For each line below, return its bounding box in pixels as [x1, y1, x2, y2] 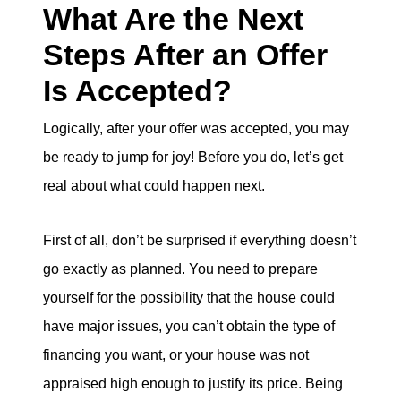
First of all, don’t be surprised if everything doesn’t [43, 232, 356, 248]
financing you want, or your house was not [43, 346, 309, 363]
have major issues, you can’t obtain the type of [43, 318, 335, 334]
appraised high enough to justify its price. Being [43, 375, 343, 391]
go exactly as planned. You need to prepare [43, 260, 318, 277]
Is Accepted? [43, 73, 232, 108]
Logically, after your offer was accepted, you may [43, 121, 349, 137]
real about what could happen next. [43, 178, 265, 194]
